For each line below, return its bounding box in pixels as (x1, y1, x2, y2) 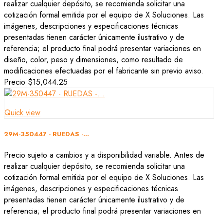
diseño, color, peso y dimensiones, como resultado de (4, 54, 183, 66)
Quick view (4, 107, 40, 119)
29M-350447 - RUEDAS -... (4, 129, 89, 139)
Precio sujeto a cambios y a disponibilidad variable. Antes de (4, 149, 204, 161)
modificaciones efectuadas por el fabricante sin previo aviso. (4, 65, 203, 77)
